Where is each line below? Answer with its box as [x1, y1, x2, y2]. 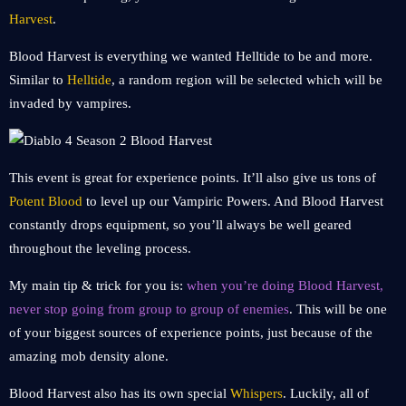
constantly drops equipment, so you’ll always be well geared [9, 217, 352, 232]
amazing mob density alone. [9, 349, 172, 363]
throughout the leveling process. [9, 241, 195, 256]
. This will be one [289, 302, 387, 316]
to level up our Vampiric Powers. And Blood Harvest [82, 194, 383, 208]
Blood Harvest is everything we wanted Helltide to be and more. [9, 49, 372, 63]
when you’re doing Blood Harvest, [187, 278, 383, 293]
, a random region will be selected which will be [111, 72, 382, 87]
